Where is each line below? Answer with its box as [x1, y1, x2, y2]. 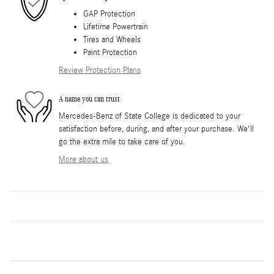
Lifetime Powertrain [83, 22, 148, 32]
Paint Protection [83, 48, 137, 58]
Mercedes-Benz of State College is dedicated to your [59, 111, 240, 122]
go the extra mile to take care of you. [59, 137, 185, 147]
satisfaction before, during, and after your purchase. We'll [59, 124, 254, 135]
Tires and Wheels [83, 35, 141, 45]
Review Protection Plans [59, 65, 141, 76]
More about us [59, 155, 108, 165]
